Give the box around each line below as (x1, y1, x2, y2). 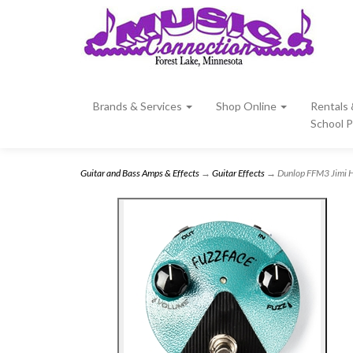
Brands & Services (93, 99, 184, 113)
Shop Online (216, 99, 279, 113)
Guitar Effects (212, 167, 265, 179)
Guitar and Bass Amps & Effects (80, 167, 199, 179)
